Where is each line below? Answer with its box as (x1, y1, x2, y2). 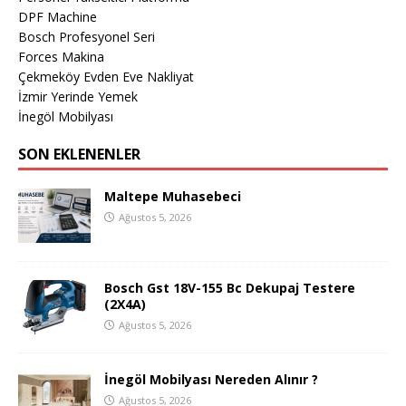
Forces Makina (18, 47, 104, 65)
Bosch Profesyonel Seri (18, 27, 155, 45)
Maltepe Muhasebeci (104, 187, 241, 205)
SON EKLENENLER (18, 143, 140, 164)
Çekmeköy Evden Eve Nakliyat (18, 67, 194, 85)
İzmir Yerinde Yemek (18, 87, 138, 105)
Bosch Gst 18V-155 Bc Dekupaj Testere (104, 278, 355, 296)
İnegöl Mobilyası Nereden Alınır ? (104, 370, 318, 388)
